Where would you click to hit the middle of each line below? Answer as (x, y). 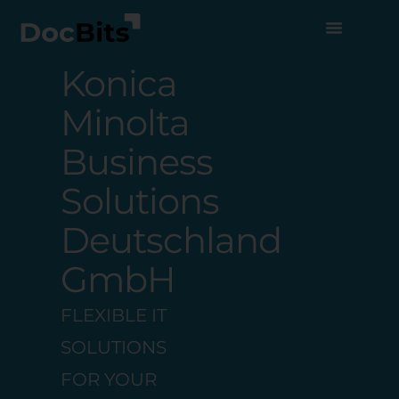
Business (137, 162)
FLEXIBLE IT (114, 316)
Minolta (126, 123)
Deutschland (171, 240)
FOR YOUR (109, 380)
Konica (119, 84)
